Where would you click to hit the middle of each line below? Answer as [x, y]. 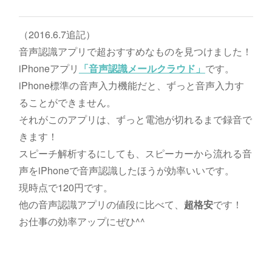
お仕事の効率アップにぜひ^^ [82, 222]
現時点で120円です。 [66, 188]
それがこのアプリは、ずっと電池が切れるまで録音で [135, 120]
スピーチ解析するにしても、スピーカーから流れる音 [135, 154]
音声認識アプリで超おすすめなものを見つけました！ [135, 52]
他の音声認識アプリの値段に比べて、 [101, 205]
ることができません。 [67, 103]
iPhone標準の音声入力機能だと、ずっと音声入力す [131, 86]
